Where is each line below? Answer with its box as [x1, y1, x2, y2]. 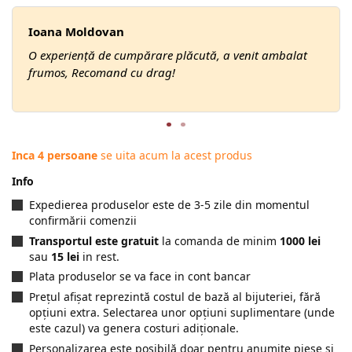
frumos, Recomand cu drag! [28, 64, 175, 80]
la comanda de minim [159, 233, 280, 248]
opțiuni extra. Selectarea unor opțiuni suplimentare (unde [29, 305, 335, 321]
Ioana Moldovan [28, 23, 124, 39]
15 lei [51, 248, 79, 264]
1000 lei [280, 233, 321, 248]
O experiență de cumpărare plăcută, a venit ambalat [28, 46, 307, 63]
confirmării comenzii [29, 213, 137, 229]
